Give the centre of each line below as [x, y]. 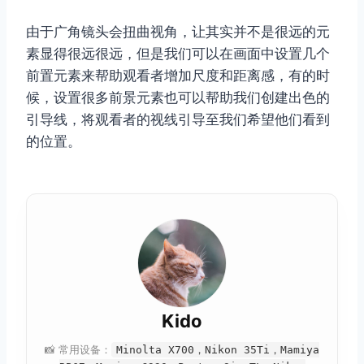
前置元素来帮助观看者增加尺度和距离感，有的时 [178, 76]
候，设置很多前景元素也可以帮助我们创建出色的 [178, 98]
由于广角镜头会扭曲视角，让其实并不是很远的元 [178, 32]
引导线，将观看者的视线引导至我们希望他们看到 [178, 120]
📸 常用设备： [78, 350]
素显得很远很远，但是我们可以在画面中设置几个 [178, 54]
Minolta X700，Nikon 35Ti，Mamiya [218, 350]
